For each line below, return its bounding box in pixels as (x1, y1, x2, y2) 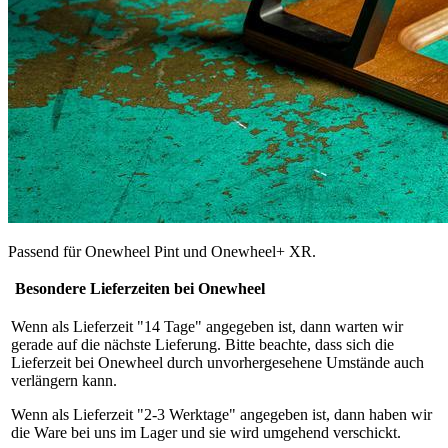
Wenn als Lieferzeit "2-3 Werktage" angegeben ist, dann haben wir (11, 405, 432, 423)
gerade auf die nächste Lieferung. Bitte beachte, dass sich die (11, 335, 394, 353)
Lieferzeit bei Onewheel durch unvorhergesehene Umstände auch (11, 353, 424, 371)
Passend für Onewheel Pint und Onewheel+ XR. (8, 242, 316, 260)
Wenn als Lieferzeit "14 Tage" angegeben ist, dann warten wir (11, 317, 403, 335)
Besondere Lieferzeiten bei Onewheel (11, 279, 265, 297)
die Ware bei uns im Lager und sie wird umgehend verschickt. (11, 423, 401, 441)
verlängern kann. (11, 371, 117, 389)
